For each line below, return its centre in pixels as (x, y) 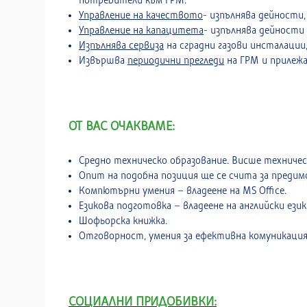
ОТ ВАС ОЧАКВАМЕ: (122, 126)
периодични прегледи (176, 60)
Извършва (103, 60)
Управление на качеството (141, 15)
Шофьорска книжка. (123, 221)
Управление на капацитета (141, 30)
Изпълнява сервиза (121, 45)
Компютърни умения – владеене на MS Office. (183, 191)
